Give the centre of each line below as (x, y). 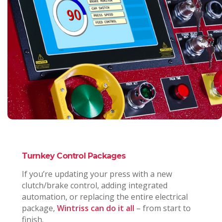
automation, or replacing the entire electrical (105, 197)
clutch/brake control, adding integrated (94, 186)
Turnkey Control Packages (74, 156)
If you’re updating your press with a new (97, 174)
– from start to (162, 208)
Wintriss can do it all (95, 208)
